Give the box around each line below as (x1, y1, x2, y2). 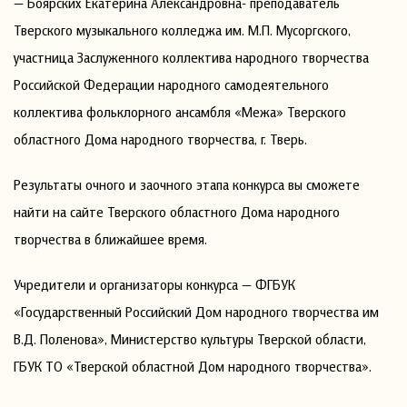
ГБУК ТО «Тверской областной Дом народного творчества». (14, 356, 372, 375)
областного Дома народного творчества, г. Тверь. (14, 129, 307, 148)
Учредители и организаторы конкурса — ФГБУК (14, 274, 295, 293)
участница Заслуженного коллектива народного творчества (14, 47, 369, 66)
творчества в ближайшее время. (14, 229, 207, 248)
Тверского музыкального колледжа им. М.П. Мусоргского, (14, 20, 351, 39)
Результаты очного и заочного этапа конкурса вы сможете (14, 174, 360, 194)
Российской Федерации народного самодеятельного (14, 74, 329, 94)
